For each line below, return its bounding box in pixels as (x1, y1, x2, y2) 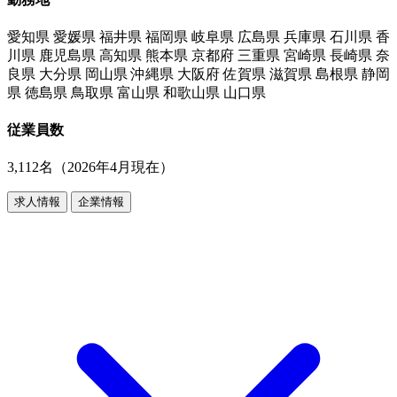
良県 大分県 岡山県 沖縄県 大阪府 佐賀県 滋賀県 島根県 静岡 (7, 66, 390, 82)
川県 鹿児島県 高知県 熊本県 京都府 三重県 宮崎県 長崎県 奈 (7, 47, 390, 63)
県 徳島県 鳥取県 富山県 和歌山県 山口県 (7, 84, 266, 100)
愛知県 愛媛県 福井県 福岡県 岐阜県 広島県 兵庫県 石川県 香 (7, 28, 390, 44)
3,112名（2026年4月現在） (7, 160, 174, 175)
